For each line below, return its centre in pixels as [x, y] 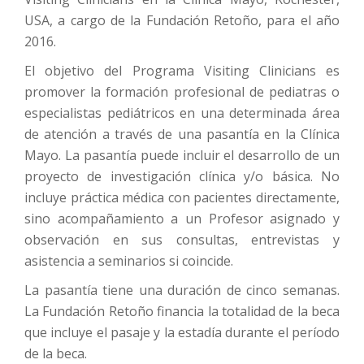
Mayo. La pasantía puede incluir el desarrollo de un [182, 155]
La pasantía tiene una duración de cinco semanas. [182, 290]
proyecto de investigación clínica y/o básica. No [182, 176]
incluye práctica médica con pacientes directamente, [182, 197]
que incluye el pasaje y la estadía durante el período [182, 332]
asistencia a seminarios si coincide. [129, 260]
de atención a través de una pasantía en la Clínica [182, 134]
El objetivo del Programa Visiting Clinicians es [182, 70]
